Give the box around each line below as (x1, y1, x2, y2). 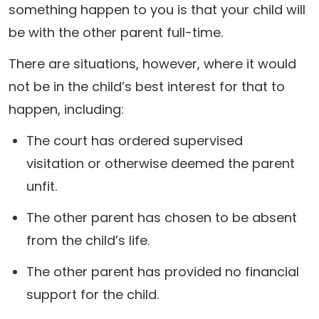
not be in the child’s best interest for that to (9, 78, 285, 95)
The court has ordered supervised (26, 132, 243, 150)
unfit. (26, 177, 57, 195)
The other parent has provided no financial (26, 263, 299, 281)
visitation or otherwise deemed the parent (26, 155, 295, 172)
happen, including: (9, 100, 124, 118)
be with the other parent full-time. (9, 23, 223, 41)
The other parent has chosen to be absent (26, 209, 297, 226)
